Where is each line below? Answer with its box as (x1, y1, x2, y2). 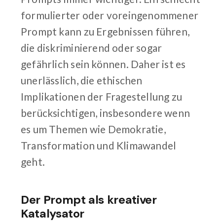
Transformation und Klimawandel (21, 139, 177, 151)
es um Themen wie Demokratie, (21, 122, 166, 135)
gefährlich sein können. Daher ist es (21, 57, 186, 70)
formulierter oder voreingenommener (21, 8, 199, 21)
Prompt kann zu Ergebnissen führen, (21, 25, 190, 37)
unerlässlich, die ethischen (21, 74, 143, 86)
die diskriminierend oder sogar (21, 41, 162, 54)
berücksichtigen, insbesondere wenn (21, 106, 190, 119)
